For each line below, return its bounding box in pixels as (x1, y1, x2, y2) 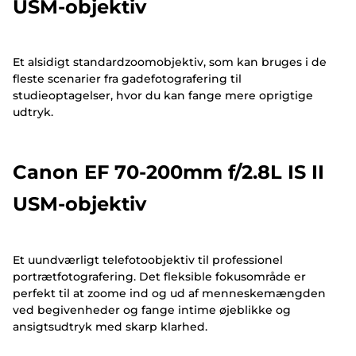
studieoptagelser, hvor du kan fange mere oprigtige (13, 87, 313, 103)
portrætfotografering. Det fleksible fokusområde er (13, 269, 306, 284)
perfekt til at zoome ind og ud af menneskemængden (13, 285, 326, 300)
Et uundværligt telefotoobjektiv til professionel (13, 252, 283, 267)
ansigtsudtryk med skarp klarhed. (13, 319, 207, 334)
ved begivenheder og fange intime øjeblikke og (13, 302, 291, 317)
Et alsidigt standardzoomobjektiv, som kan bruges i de (13, 54, 327, 69)
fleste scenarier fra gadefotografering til (13, 71, 242, 86)
